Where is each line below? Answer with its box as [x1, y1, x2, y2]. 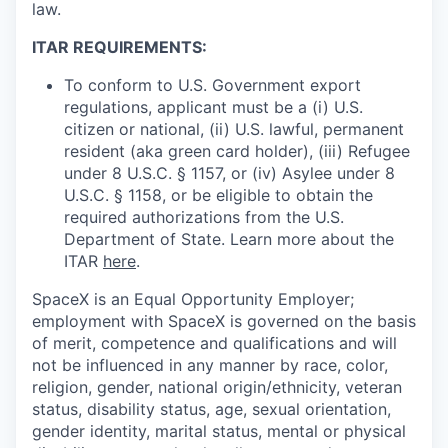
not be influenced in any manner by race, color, [32, 355, 388, 376]
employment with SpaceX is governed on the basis [32, 311, 416, 332]
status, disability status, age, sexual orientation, [32, 399, 391, 420]
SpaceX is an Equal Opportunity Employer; [32, 289, 354, 310]
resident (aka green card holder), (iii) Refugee [64, 141, 410, 162]
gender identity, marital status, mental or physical [32, 421, 406, 442]
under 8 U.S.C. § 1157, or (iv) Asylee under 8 [64, 163, 395, 184]
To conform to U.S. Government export [64, 75, 361, 96]
